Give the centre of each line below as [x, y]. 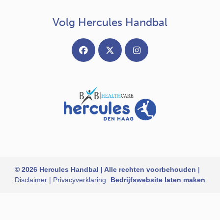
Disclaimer [31, 180]
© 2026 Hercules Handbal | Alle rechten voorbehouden [105, 170]
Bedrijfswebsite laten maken [158, 180]
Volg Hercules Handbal [110, 22]
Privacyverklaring [80, 180]
